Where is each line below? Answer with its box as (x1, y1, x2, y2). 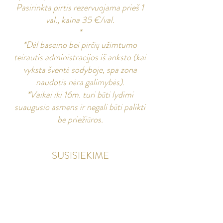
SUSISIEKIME (51, 148, 109, 163)
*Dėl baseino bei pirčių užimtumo (23, 38, 137, 51)
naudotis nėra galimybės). (35, 76, 124, 89)
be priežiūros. (57, 113, 103, 126)
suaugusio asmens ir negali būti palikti (14, 101, 145, 113)
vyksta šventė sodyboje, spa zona (23, 63, 137, 76)
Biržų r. (70, 209, 91, 221)
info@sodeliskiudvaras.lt (42, 174, 118, 186)
